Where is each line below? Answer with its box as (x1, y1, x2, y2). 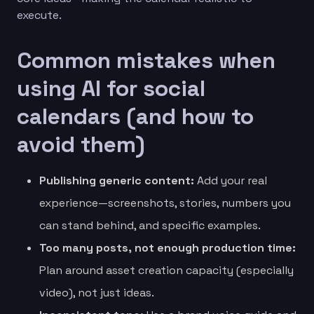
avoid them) (17, 130, 145, 158)
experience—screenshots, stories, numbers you (39, 195, 291, 210)
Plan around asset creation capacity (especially (39, 262, 294, 278)
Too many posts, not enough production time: (39, 240, 296, 255)
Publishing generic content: (39, 172, 194, 188)
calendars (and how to (17, 102, 254, 130)
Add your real (194, 172, 267, 188)
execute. (17, 7, 62, 22)
